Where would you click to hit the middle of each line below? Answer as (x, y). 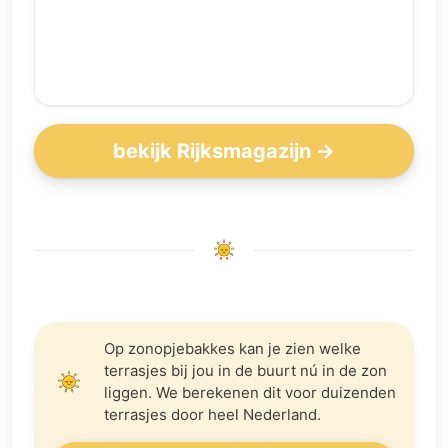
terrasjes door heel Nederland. (212, 414)
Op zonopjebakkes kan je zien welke (232, 348)
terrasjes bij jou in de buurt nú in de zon (245, 370)
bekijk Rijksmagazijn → (224, 150)
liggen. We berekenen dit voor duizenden (250, 392)
